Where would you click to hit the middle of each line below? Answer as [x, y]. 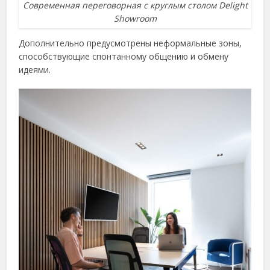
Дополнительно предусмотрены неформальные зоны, [130, 43]
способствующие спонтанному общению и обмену [124, 57]
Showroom [135, 19]
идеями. [35, 70]
